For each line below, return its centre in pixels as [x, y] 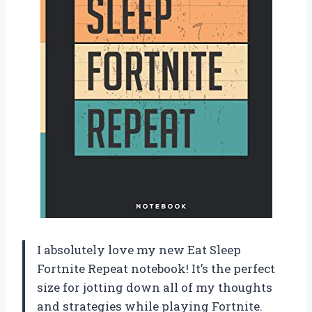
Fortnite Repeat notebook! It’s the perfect [156, 268]
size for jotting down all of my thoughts [155, 287]
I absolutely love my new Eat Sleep [139, 249]
